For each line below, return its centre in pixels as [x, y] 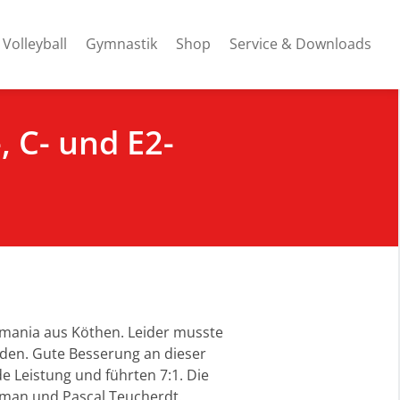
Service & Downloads [300, 43]
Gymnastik [121, 43]
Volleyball [34, 43]
